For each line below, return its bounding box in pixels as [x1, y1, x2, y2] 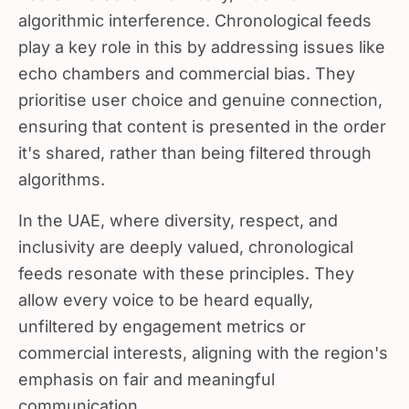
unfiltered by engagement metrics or [18, 309, 306, 329]
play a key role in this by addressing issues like [18, 30, 385, 49]
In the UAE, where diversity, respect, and [18, 204, 338, 223]
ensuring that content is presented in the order [18, 110, 386, 129]
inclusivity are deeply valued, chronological [18, 230, 353, 249]
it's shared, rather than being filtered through [18, 136, 372, 155]
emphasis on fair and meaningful [18, 362, 275, 382]
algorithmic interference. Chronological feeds [18, 4, 372, 23]
